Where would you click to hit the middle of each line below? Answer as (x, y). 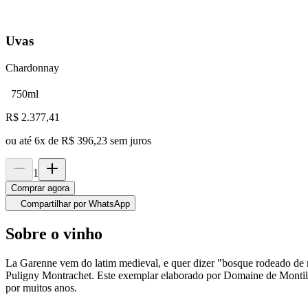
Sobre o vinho (54, 234)
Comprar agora (40, 188)
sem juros (131, 141)
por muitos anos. (41, 287)
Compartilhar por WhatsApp (75, 204)
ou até (20, 141)
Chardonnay (32, 68)
